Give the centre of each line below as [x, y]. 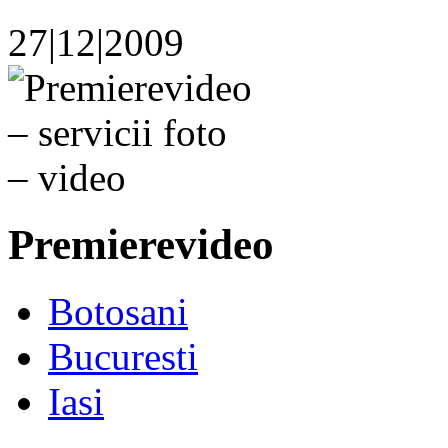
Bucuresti [123, 356]
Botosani [118, 311]
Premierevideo [141, 245]
